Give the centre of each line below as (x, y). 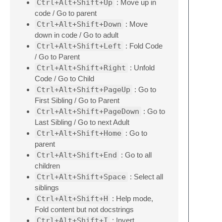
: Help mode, (132, 198)
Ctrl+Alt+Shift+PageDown (88, 111)
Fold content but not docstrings (84, 209)
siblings (47, 188)
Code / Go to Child (64, 79)
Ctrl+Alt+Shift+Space (81, 177)
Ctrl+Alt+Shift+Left (79, 46)
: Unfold (141, 68)
